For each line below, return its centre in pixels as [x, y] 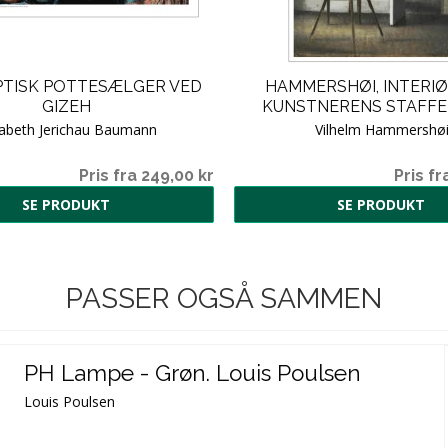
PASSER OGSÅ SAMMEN [224, 298]
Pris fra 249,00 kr [146, 175]
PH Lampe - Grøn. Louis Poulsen [193, 373]
